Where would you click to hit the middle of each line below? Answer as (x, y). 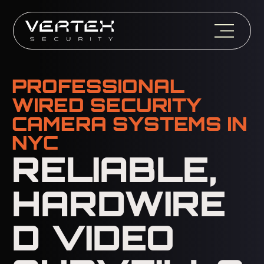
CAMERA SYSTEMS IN (130, 124)
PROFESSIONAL (98, 86)
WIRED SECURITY (107, 105)
